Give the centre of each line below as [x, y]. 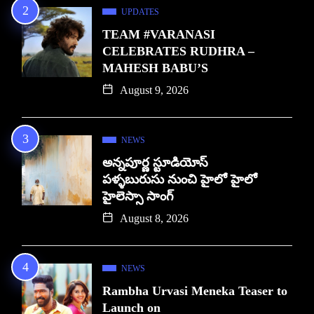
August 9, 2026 [153, 90]
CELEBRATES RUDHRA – [178, 52]
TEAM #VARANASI [159, 35]
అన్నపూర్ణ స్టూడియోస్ [155, 163]
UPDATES [140, 12]
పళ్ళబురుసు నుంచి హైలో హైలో [180, 180]
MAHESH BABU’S [155, 68]
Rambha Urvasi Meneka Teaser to [195, 291]
